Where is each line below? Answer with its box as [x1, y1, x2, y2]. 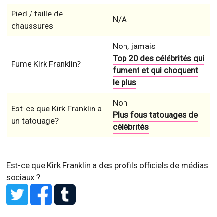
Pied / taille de [11, 9, 63, 19]
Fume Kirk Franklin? [11, 59, 81, 69]
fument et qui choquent [112, 65, 198, 76]
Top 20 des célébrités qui [112, 53, 204, 63]
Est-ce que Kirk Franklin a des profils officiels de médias [6, 160, 209, 170]
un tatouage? [11, 116, 59, 126]
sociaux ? [6, 172, 41, 183]
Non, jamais [112, 41, 155, 51]
